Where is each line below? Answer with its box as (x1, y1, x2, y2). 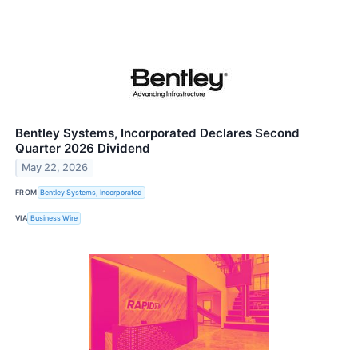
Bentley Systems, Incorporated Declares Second (15, 125, 300, 141)
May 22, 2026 (22, 161, 89, 174)
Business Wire (30, 213, 78, 223)
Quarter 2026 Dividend (15, 140, 150, 156)
